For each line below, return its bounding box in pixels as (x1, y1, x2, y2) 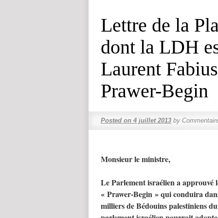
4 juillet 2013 (133, 117, 171, 124)
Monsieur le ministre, (101, 153, 170, 164)
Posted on (101, 117, 131, 124)
